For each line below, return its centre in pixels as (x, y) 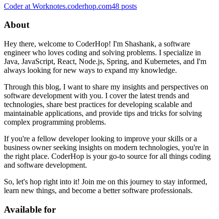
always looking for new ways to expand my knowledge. (90, 70)
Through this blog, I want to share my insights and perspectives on (106, 87)
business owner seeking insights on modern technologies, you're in (106, 147)
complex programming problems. (55, 122)
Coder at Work (27, 6)
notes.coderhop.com (80, 6)
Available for (30, 209)
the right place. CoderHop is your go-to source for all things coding (107, 156)
